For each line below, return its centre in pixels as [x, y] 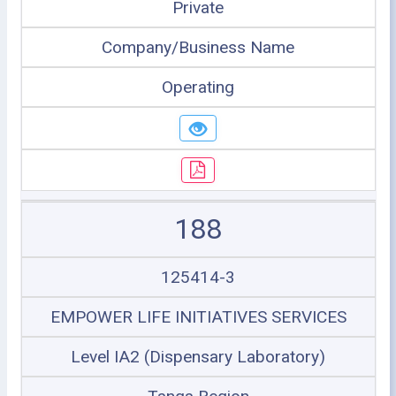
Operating [198, 87]
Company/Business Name [198, 47]
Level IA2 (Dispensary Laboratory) [198, 357]
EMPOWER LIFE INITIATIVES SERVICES [198, 317]
